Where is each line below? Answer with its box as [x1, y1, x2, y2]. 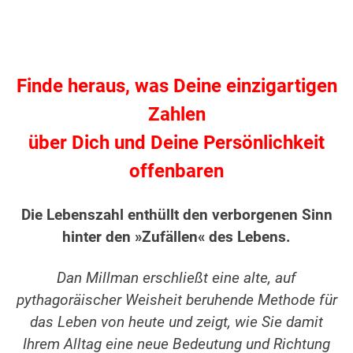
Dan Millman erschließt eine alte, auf [57, 269, 296, 288]
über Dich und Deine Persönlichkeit [28, 132, 325, 154]
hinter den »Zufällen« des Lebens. [62, 229, 291, 247]
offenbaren [129, 160, 224, 183]
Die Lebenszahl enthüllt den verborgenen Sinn [20, 206, 333, 225]
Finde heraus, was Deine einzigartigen [16, 75, 337, 98]
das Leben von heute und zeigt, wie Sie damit [30, 314, 323, 332]
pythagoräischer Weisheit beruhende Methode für [16, 292, 337, 310]
